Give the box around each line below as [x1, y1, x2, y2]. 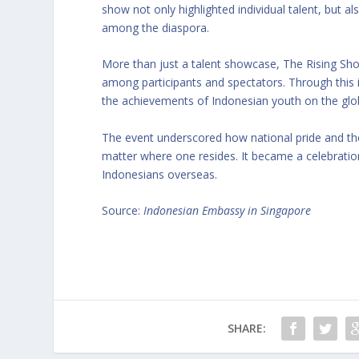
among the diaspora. [102, 19, 210, 35]
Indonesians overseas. [102, 166, 218, 182]
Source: [102, 202, 144, 218]
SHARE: [227, 320, 266, 336]
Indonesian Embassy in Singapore [143, 202, 312, 218]
